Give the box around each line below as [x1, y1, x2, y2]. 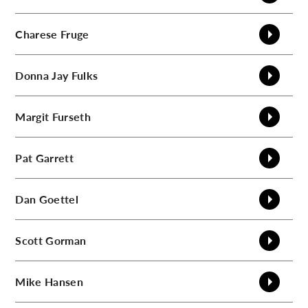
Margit [15, 108, 49, 124]
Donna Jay [15, 67, 69, 83]
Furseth [52, 108, 91, 124]
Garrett [35, 149, 74, 166]
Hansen [45, 273, 83, 289]
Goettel [38, 190, 78, 207]
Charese [15, 25, 58, 42]
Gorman [45, 232, 87, 248]
